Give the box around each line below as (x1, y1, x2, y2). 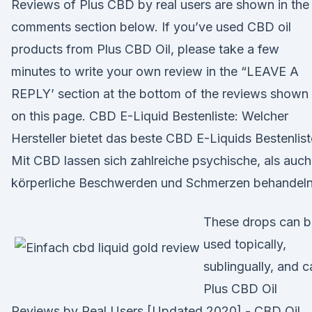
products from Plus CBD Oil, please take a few (11, 42, 279, 56)
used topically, (203, 237, 286, 251)
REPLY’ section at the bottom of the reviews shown (11, 86, 309, 101)
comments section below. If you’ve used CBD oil (11, 19, 291, 34)
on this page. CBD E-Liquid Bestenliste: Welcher (11, 109, 288, 123)
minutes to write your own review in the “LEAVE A (11, 64, 299, 79)
